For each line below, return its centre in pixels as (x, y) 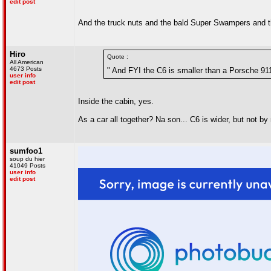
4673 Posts (26, 69)
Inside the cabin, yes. (116, 101)
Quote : (118, 57)
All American (27, 62)
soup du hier (27, 159)
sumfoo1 (26, 151)
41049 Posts (28, 165)
